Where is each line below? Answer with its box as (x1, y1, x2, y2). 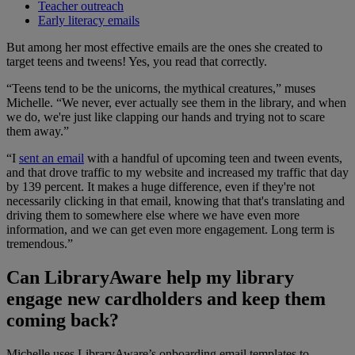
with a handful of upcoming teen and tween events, (84, 151, 342, 166)
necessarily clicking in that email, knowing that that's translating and (6, 194, 345, 208)
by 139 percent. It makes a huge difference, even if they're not (6, 180, 315, 194)
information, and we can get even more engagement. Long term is (6, 223, 334, 237)
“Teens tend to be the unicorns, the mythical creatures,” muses (6, 82, 315, 96)
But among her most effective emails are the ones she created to (6, 40, 323, 55)
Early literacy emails (38, 13, 139, 28)
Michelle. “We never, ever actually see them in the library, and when (6, 96, 346, 110)
